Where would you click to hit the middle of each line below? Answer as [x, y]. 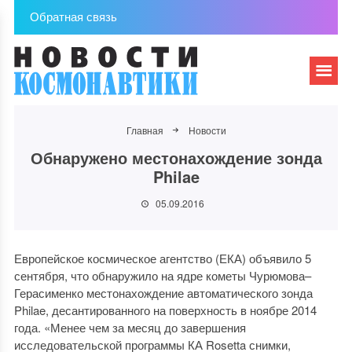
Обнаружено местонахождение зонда [176, 158]
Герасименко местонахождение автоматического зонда [163, 293]
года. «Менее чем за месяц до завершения [130, 327]
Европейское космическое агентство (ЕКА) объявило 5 [162, 258]
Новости [207, 130]
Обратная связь [73, 16]
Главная [145, 130]
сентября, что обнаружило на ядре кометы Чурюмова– [162, 275]
